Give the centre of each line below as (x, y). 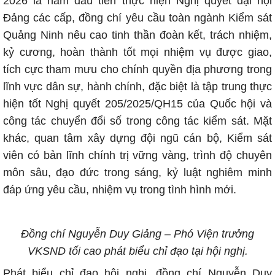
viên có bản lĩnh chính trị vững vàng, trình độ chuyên (137, 155)
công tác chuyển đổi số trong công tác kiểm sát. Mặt (137, 121)
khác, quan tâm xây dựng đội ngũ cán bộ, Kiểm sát (137, 138)
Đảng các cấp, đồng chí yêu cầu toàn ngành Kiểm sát (137, 18)
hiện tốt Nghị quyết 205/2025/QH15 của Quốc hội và (137, 104)
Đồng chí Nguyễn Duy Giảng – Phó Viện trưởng (137, 234)
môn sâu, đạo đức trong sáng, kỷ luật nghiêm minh (137, 172)
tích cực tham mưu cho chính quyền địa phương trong (137, 69)
